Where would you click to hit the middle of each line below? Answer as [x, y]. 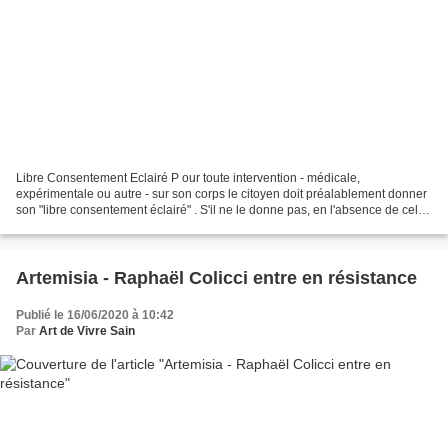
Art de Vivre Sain [87, 331]
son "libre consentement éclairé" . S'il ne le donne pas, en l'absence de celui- [224, 210]
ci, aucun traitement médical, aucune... [120, 226]
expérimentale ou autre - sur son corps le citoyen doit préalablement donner [221, 194]
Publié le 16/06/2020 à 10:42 [95, 315]
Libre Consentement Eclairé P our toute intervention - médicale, [188, 178]
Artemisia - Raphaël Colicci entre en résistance [216, 278]
